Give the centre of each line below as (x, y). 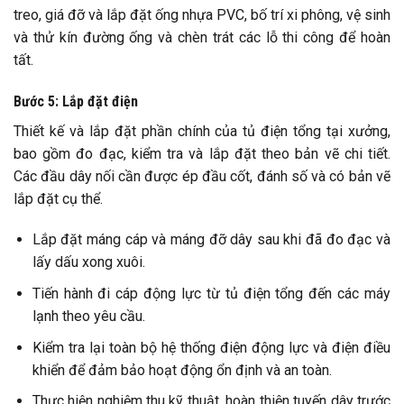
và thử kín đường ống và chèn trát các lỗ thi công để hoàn (202, 37)
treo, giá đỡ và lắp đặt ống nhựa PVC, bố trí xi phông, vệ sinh (202, 14)
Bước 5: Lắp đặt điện (76, 101)
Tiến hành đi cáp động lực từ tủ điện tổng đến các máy (211, 293)
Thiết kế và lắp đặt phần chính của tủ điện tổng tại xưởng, (202, 131)
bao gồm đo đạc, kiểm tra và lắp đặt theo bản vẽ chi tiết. (202, 153)
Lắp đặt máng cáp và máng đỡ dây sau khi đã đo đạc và (211, 240)
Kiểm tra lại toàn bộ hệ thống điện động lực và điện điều (211, 347)
